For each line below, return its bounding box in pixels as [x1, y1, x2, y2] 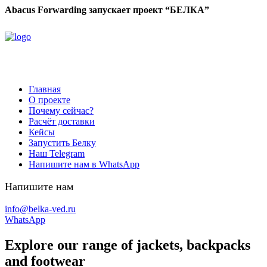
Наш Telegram [29, 148, 85, 159]
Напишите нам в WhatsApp [29, 159, 139, 169]
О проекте [29, 95, 70, 105]
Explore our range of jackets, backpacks [5, 237, 250, 253]
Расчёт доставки [29, 116, 95, 126]
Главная [29, 84, 61, 94]
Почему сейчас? [29, 105, 94, 116]
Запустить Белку [29, 138, 96, 148]
